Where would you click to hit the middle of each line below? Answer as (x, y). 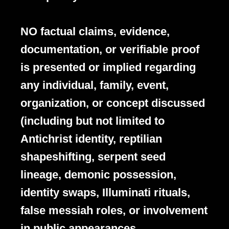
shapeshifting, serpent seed (93, 157)
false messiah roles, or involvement (114, 211)
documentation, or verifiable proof (110, 50)
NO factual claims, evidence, (95, 32)
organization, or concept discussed (113, 103)
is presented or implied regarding (108, 67)
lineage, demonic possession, (98, 175)
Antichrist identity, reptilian (91, 139)
